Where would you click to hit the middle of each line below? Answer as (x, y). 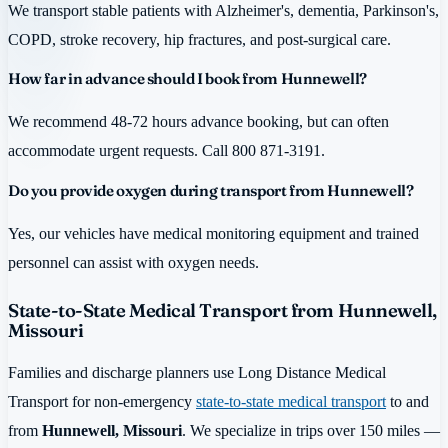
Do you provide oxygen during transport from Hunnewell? (211, 190)
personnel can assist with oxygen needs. (133, 263)
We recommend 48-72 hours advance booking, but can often (198, 122)
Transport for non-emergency (102, 401)
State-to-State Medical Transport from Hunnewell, (222, 311)
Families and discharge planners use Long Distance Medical (197, 372)
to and (407, 401)
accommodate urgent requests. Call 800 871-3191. (166, 151)
